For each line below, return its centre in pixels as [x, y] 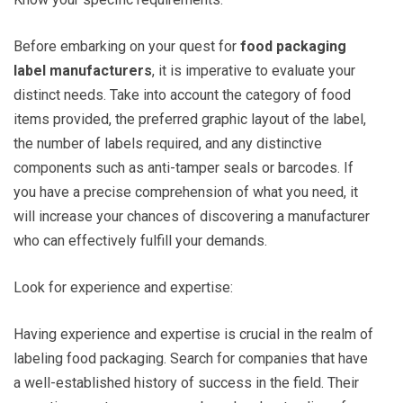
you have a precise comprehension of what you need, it [186, 193]
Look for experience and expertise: [123, 288]
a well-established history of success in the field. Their [186, 383]
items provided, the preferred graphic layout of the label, [190, 120]
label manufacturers [83, 71]
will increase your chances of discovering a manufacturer [192, 217]
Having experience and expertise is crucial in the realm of [193, 335]
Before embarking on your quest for [127, 47]
